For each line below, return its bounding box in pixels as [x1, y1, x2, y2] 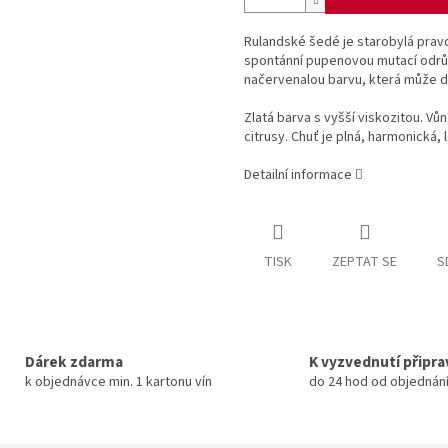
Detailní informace [244, 165, 352, 186]
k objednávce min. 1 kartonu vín [24, 371, 212, 392]
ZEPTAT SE [332, 252, 397, 273]
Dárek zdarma [24, 350, 123, 373]
